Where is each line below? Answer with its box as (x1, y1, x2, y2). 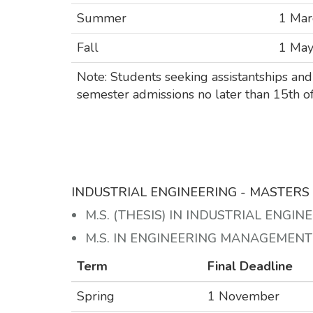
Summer (77, 10, 126, 27)
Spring (77, 288, 115, 305)
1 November (208, 288, 279, 305)
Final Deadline (208, 258, 293, 275)
